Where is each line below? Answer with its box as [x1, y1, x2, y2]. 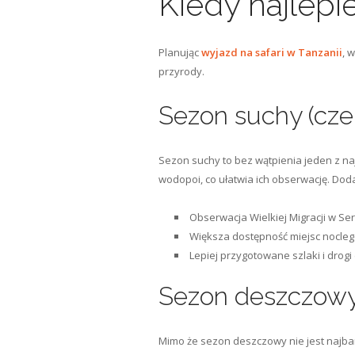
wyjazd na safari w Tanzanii [200, 45, 342, 59]
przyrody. [158, 64, 204, 78]
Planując [158, 45, 201, 59]
